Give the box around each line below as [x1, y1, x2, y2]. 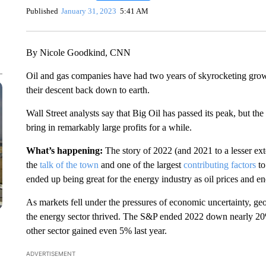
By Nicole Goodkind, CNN [26, 47, 131, 58]
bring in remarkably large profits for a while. [26, 122, 192, 132]
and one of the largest [98, 160, 183, 170]
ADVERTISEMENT [26, 250, 75, 257]
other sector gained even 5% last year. [26, 226, 167, 236]
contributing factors [183, 160, 256, 170]
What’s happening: [26, 145, 103, 156]
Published [26, 6, 58, 15]
